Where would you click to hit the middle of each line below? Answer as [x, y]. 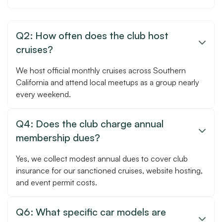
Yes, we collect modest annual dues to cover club [102, 158]
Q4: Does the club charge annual [90, 123]
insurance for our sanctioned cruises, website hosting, [109, 170]
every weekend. [43, 94]
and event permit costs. [56, 182]
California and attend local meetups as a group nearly [108, 82]
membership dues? [58, 137]
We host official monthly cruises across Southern [101, 70]
